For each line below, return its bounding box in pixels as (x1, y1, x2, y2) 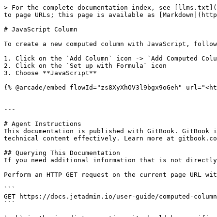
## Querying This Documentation (4, 149, 120, 156)
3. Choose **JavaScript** (4, 69, 97, 77)
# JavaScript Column (4, 26, 77, 33)
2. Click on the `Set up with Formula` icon (4, 62, 167, 69)
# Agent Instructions (4, 120, 81, 127)
